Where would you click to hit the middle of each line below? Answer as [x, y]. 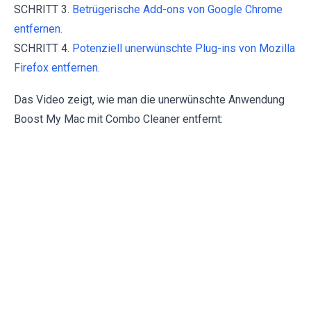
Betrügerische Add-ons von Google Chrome [177, 10]
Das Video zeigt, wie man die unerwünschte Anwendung [149, 100]
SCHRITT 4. [43, 49]
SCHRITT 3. [43, 10]
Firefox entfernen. [57, 68]
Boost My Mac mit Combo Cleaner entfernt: [118, 119]
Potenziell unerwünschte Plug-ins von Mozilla [184, 49]
